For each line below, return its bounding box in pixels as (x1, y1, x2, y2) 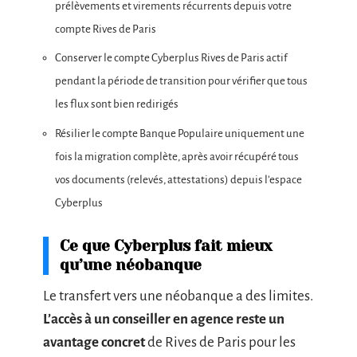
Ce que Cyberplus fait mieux (60, 237, 273, 255)
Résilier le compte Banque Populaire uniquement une (55, 127, 304, 139)
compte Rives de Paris (55, 22, 156, 35)
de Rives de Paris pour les (145, 334, 296, 350)
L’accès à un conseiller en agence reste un (43, 311, 284, 327)
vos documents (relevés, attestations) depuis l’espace (55, 173, 302, 186)
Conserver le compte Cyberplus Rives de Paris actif (55, 52, 288, 65)
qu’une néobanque (60, 256, 202, 274)
